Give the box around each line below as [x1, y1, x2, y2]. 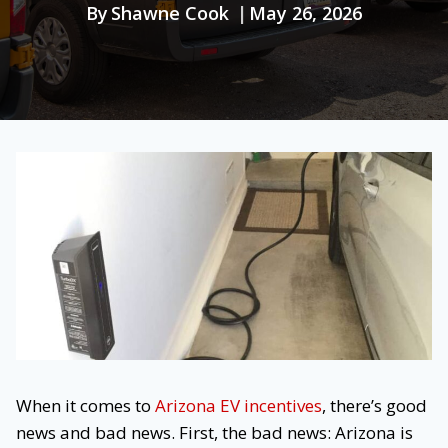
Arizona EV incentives [155, 394, 322, 418]
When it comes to [16, 394, 155, 418]
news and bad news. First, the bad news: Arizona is [16, 421, 413, 445]
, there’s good [322, 394, 427, 418]
